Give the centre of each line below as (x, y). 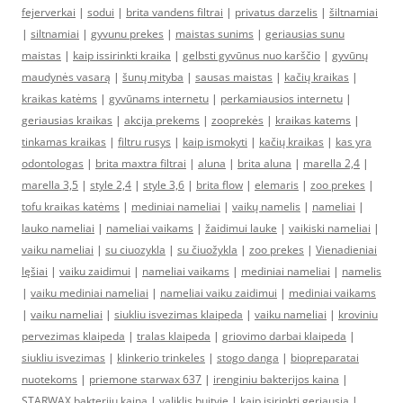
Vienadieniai (346, 250)
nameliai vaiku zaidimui (219, 293)
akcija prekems (162, 120)
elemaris (277, 185)
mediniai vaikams (332, 293)
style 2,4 (111, 185)
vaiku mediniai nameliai (90, 293)
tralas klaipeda (174, 336)
